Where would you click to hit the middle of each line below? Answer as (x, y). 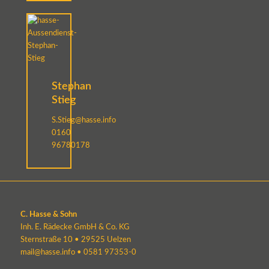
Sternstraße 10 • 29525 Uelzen (75, 240)
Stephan (71, 87)
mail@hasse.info (47, 253)
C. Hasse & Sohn (48, 215)
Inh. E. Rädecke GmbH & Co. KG (75, 228)
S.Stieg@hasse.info (83, 121)
